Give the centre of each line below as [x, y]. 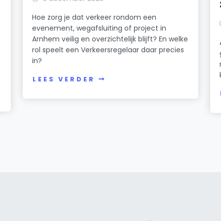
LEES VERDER [64, 79]
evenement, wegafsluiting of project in [99, 28]
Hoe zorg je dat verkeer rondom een [94, 17]
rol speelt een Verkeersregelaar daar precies [108, 50]
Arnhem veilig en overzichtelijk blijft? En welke [110, 39]
